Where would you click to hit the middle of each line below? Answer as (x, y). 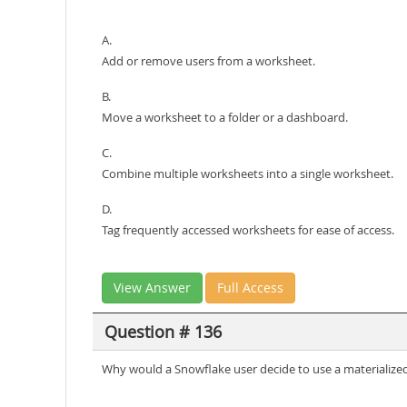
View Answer (152, 288)
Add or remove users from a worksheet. (208, 61)
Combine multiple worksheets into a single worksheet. (248, 174)
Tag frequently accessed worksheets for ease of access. (248, 230)
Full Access (250, 288)
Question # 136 (163, 331)
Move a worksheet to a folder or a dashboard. (225, 117)
